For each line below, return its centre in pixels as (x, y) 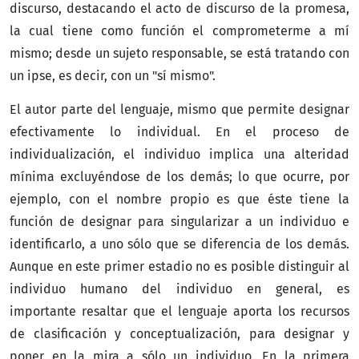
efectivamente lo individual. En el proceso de (179, 131)
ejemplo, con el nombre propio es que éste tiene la (179, 199)
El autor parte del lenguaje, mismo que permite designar (179, 109)
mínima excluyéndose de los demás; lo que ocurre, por (179, 176)
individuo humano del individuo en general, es (179, 288)
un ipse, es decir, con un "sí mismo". (113, 75)
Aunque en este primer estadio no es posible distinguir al (179, 266)
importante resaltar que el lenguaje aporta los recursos (179, 311)
